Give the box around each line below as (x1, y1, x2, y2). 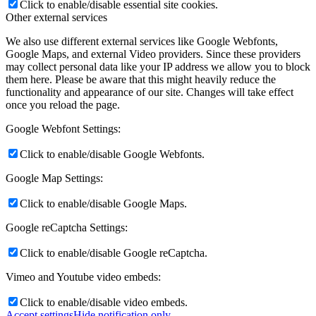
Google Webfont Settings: (6, 123, 121, 135)
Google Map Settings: (6, 172, 103, 185)
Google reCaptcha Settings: (6, 221, 128, 234)
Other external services (6, 11, 107, 24)
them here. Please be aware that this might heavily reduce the (6, 73, 276, 86)
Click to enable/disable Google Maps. (20, 197, 187, 210)
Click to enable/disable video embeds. (20, 296, 188, 309)
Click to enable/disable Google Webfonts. (20, 148, 205, 161)
